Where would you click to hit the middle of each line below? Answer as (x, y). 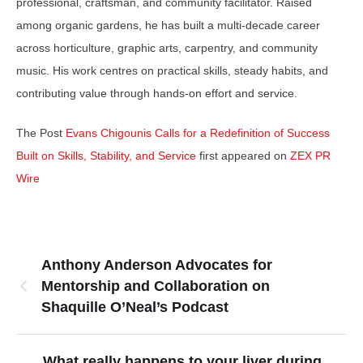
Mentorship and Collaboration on (156, 286)
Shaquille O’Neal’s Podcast (135, 307)
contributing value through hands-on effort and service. (157, 93)
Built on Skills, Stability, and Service (108, 156)
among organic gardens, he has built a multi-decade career (168, 25)
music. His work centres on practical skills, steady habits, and (172, 70)
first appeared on (245, 156)
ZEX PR (310, 156)
